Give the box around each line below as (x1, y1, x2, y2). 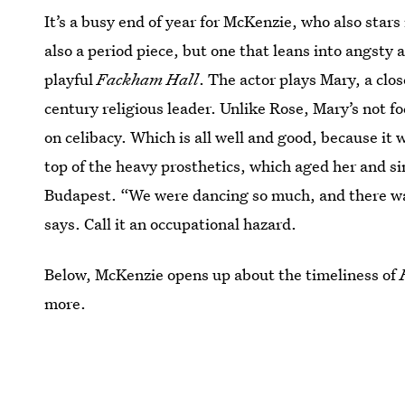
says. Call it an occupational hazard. (44, 213, 297, 234)
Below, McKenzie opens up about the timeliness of (44, 264, 400, 285)
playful (44, 69, 98, 89)
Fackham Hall (97, 69, 200, 89)
